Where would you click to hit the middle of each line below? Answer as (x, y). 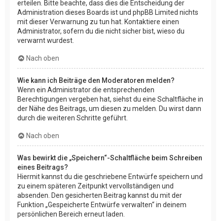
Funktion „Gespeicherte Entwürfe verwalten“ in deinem (102, 205)
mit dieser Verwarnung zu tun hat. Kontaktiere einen (98, 22)
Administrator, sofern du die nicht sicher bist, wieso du (101, 31)
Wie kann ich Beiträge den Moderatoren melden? (96, 81)
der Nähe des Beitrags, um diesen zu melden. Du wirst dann (109, 109)
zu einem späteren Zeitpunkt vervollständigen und (95, 186)
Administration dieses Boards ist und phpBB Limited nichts (108, 13)
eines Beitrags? (43, 167)
